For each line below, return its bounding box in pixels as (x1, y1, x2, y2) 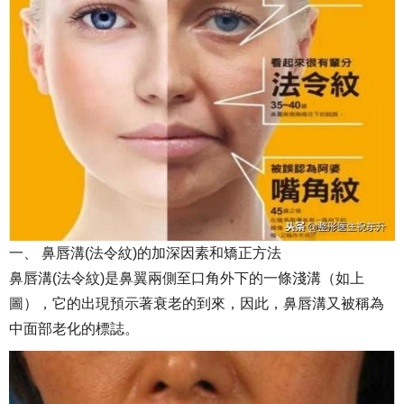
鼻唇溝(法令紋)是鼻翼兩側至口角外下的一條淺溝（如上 (9, 270, 364, 286)
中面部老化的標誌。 (9, 320, 139, 336)
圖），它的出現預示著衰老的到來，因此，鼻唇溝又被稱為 (9, 295, 384, 311)
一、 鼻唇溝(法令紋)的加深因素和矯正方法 (9, 244, 281, 261)
